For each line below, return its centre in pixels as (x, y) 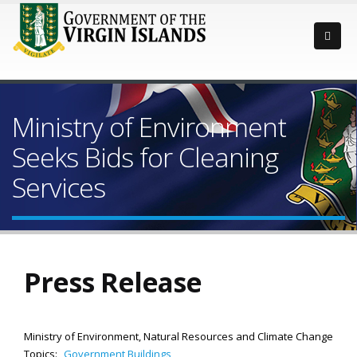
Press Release (113, 282)
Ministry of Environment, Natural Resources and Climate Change (178, 336)
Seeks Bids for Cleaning (145, 157)
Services (59, 187)
